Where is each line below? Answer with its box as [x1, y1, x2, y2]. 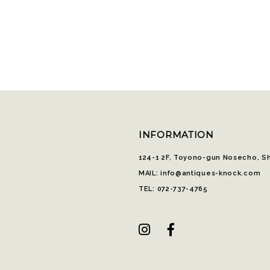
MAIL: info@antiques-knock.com [139, 169, 261, 177]
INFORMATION [139, 128, 214, 140]
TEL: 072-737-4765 [139, 184, 208, 193]
